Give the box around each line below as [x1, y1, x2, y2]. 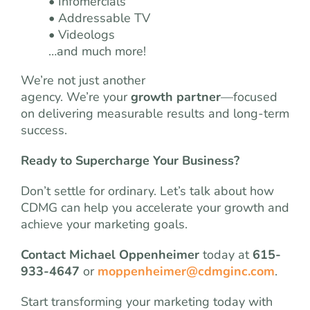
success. [21, 122, 67, 138]
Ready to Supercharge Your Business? [21, 152, 239, 169]
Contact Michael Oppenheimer [21, 246, 199, 263]
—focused [221, 89, 277, 105]
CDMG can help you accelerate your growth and [21, 199, 289, 216]
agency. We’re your [21, 89, 131, 105]
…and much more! [48, 43, 146, 60]
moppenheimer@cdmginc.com [98, 263, 275, 280]
